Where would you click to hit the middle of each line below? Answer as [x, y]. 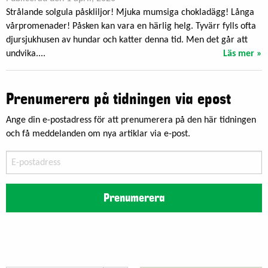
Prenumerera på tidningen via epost [118, 100]
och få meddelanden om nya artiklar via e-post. [98, 134]
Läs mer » [243, 54]
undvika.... [26, 54]
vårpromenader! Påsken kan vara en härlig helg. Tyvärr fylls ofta [131, 27]
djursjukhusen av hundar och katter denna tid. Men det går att [127, 40]
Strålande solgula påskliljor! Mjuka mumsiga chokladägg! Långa [130, 13]
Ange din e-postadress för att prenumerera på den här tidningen [131, 121]
